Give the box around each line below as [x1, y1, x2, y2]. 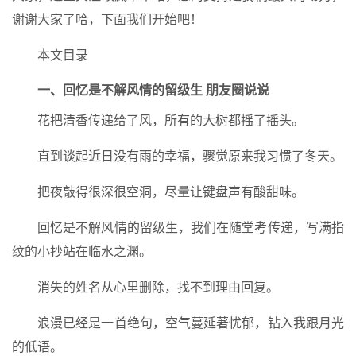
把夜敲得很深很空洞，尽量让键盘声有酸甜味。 [37, 185, 304, 199]
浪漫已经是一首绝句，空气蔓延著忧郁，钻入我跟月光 [37, 316, 344, 330]
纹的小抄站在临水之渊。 [12, 245, 152, 258]
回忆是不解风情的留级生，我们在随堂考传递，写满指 [37, 221, 344, 234]
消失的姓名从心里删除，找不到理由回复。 [37, 281, 279, 294]
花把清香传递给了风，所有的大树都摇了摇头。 [37, 114, 304, 127]
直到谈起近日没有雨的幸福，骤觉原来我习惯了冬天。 [37, 149, 342, 163]
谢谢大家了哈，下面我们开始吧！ [12, 13, 203, 26]
